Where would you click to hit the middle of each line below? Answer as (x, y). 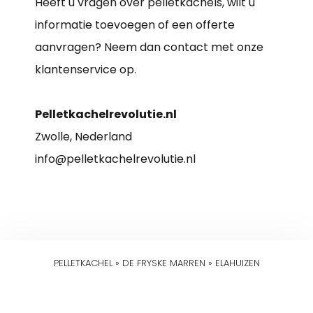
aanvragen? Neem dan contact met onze (149, 47)
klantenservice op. (86, 69)
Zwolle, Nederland (83, 136)
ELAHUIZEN (237, 263)
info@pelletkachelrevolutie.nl (115, 159)
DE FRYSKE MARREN (163, 263)
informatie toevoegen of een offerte (135, 24)
